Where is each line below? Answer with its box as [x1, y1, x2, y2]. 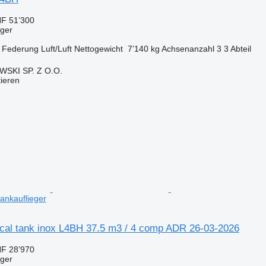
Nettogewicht [74, 43, 123, 53]
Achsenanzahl [161, 43, 214, 53]
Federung [1, 43, 39, 53]
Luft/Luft [40, 43, 72, 53]
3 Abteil [223, 43, 251, 53]
